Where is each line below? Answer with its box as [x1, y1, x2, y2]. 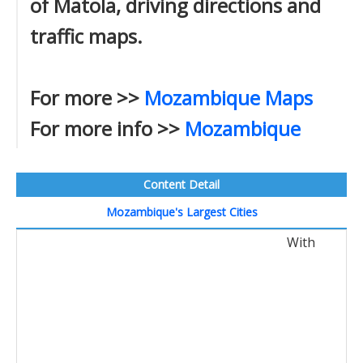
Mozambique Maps [144, 84, 313, 111]
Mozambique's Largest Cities [105, 204, 258, 220]
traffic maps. [30, 23, 143, 49]
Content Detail [143, 177, 220, 192]
